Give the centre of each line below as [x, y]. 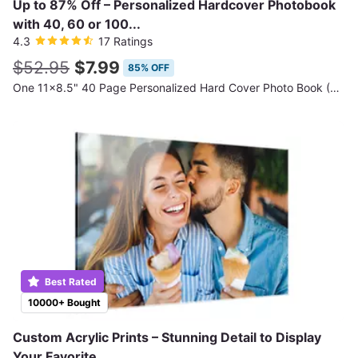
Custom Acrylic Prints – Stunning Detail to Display [167, 337]
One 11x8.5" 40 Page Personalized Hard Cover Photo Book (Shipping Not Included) [335, 88]
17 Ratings [125, 41]
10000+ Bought [64, 302]
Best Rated [70, 282]
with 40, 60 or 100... [77, 24]
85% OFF [149, 68]
